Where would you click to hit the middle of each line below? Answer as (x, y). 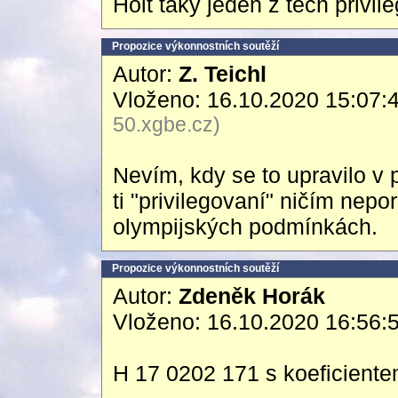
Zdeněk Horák (252, 296)
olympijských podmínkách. (245, 227)
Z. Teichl (223, 74)
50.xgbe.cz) (167, 124)
